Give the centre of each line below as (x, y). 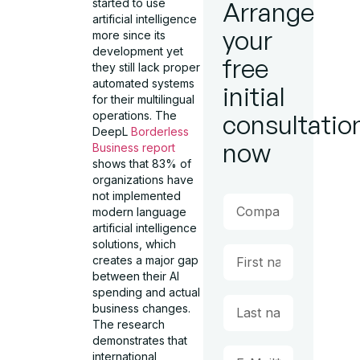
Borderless (160, 131)
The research (129, 324)
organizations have (143, 180)
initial (254, 96)
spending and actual (147, 292)
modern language (140, 212)
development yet (138, 51)
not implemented (137, 196)
